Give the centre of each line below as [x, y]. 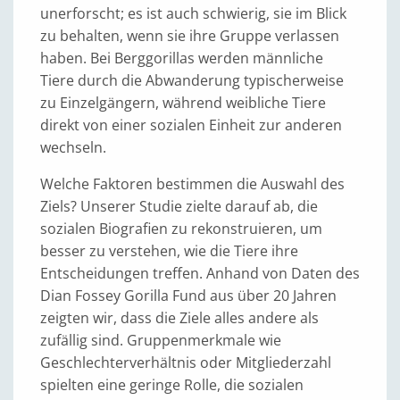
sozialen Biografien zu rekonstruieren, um [181, 229]
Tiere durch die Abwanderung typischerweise [192, 80]
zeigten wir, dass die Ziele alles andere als [179, 318]
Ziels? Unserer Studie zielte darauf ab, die [179, 206]
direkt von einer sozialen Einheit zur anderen [191, 125]
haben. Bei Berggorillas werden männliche [182, 58]
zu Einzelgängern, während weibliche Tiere [183, 103]
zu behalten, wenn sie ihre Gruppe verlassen [190, 36]
